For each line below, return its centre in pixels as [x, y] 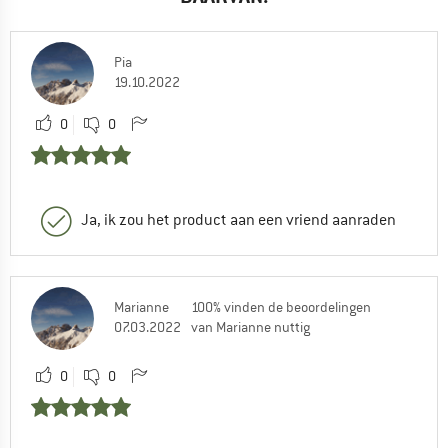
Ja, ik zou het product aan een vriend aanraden [238, 219]
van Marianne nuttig [250, 326]
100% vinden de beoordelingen [281, 306]
